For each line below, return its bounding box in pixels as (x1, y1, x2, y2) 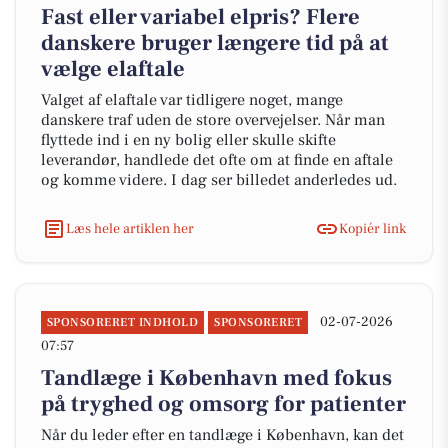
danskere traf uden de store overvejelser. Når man (41, 110, 385, 130)
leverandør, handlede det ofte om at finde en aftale (41, 150, 393, 170)
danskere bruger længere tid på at (41, 29, 389, 57)
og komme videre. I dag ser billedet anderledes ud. (41, 170, 397, 190)
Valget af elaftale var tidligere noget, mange (41, 90, 343, 110)
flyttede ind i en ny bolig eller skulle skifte (41, 130, 336, 150)
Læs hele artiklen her (66, 219, 194, 238)
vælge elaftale (41, 55, 185, 83)
